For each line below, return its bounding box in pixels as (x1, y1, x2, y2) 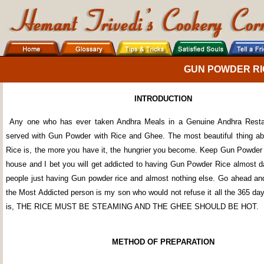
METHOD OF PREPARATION (111, 237, 214, 246)
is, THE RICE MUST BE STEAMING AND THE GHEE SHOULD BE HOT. (6, 202, 259, 211)
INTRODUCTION (134, 94, 192, 103)
